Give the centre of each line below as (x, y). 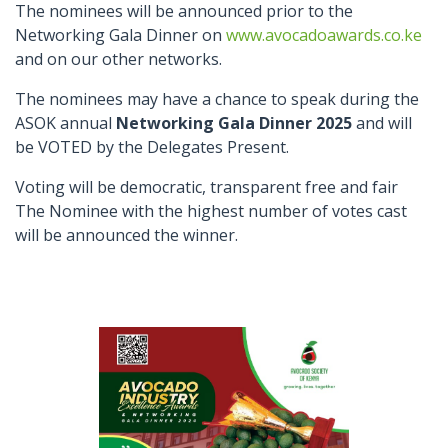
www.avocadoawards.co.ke (324, 35)
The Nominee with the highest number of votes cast (211, 211)
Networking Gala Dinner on (120, 35)
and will (382, 123)
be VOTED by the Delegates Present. (152, 147)
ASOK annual (63, 123)
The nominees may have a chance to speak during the (217, 99)
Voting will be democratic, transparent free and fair (206, 187)
